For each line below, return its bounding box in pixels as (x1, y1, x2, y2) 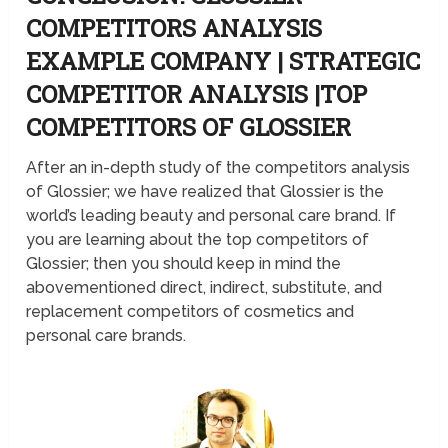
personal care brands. (26, 326, 191, 346)
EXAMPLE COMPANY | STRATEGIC (26, 45, 421, 78)
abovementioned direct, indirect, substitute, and (26, 278, 383, 298)
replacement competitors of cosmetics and (26, 302, 355, 322)
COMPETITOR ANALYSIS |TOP (26, 78, 368, 111)
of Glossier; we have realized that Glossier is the (26, 182, 385, 202)
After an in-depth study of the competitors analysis (26, 158, 411, 178)
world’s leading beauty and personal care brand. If (26, 206, 397, 226)
